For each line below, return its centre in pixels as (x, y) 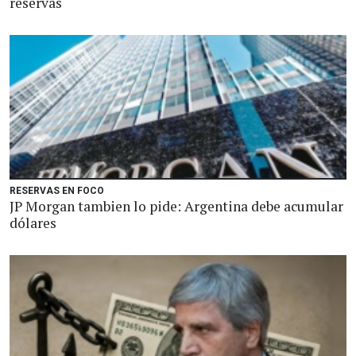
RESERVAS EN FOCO (57, 191)
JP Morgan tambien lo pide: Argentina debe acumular (176, 206)
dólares (33, 223)
